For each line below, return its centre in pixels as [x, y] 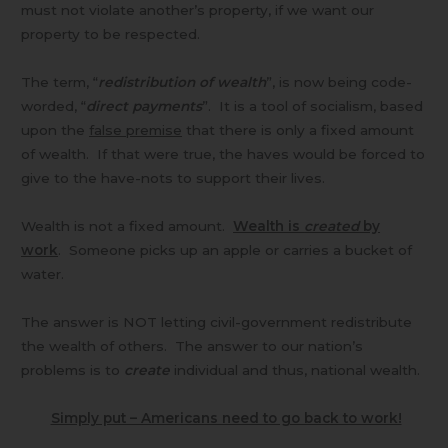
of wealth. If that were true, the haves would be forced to [223, 154]
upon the [55, 130]
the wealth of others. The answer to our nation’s [192, 346]
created [332, 226]
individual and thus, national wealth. [295, 370]
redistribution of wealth [182, 82]
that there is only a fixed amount [298, 130]
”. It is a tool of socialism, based [313, 106]
